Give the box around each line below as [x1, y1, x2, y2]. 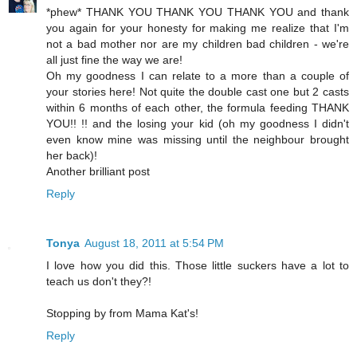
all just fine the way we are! [46, 53, 182, 66]
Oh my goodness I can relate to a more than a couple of [46, 69, 349, 82]
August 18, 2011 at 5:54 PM [84, 236, 224, 249]
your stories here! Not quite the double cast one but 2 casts [46, 84, 349, 98]
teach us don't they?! [46, 274, 151, 288]
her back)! [46, 148, 97, 162]
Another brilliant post [46, 164, 150, 178]
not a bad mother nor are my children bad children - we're [46, 37, 349, 50]
